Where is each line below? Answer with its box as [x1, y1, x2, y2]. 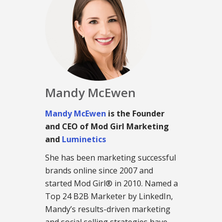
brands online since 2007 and [45, 165, 153, 176]
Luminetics [62, 134, 106, 145]
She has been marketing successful [45, 152, 176, 164]
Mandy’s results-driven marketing [45, 204, 170, 215]
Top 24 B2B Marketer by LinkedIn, [45, 191, 173, 202]
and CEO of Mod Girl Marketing [45, 121, 169, 132]
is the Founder [106, 108, 165, 119]
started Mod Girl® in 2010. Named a [45, 178, 178, 189]
